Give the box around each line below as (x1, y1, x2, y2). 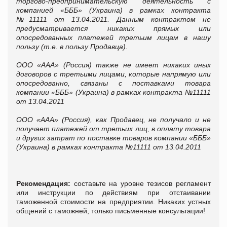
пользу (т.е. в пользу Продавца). (16, 42, 128, 51)
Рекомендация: (16, 179, 74, 187)
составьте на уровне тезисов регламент (73, 179, 211, 187)
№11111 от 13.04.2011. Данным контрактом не (16, 15, 211, 23)
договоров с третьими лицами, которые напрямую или (16, 69, 211, 78)
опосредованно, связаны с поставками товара (16, 79, 211, 87)
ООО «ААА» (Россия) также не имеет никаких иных (16, 60, 211, 69)
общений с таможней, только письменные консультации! (16, 206, 205, 215)
